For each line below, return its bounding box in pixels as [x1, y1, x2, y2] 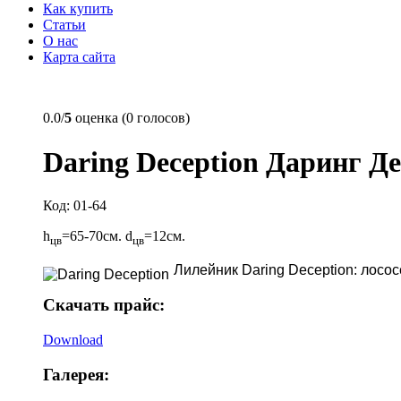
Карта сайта [43, 49, 115, 65]
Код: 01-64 [43, 198, 107, 214]
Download [43, 331, 103, 347]
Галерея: [43, 364, 109, 384]
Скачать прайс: [43, 295, 165, 315]
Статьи [43, 17, 86, 33]
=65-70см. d [62, 228, 132, 244]
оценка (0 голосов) [72, 110, 190, 126]
